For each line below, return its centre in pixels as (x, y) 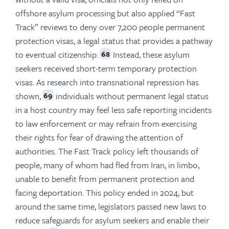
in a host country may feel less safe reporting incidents (113, 109)
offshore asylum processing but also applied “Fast (105, 13)
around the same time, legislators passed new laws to (111, 206)
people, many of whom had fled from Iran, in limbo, (107, 165)
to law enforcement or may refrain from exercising (106, 123)
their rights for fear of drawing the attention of (99, 137)
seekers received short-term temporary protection (106, 68)
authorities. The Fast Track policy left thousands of (107, 151)
